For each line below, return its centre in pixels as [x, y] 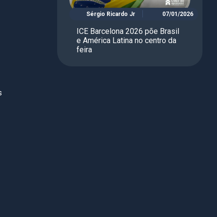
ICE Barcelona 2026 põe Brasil [128, 31]
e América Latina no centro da [126, 40]
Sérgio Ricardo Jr [111, 14]
